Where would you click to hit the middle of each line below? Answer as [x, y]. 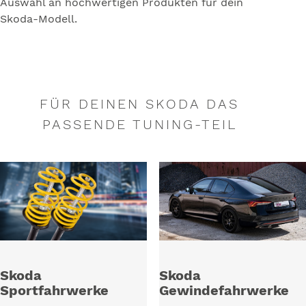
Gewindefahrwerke [224, 291]
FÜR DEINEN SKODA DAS [139, 104]
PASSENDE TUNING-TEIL [139, 124]
